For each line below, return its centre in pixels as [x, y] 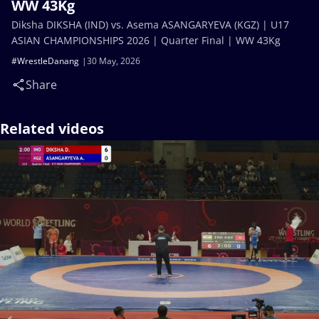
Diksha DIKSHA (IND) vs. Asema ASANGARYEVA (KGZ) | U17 [150, 25]
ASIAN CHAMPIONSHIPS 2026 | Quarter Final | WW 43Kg [146, 40]
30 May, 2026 [114, 61]
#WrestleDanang [45, 61]
